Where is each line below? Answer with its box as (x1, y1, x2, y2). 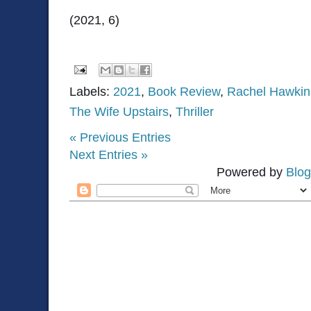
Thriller (176, 104, 214, 119)
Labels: (69, 84, 113, 99)
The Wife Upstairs (69, 104, 169, 119)
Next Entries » (69, 147, 148, 162)
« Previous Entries (69, 130, 171, 144)
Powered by (217, 165, 286, 179)
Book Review (148, 84, 220, 99)
